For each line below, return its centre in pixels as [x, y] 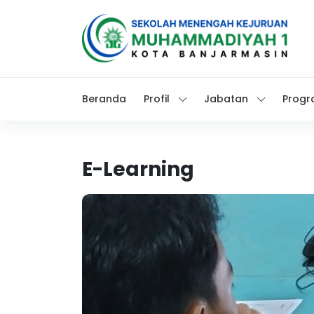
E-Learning [138, 169]
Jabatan [226, 99]
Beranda [104, 99]
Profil [157, 99]
